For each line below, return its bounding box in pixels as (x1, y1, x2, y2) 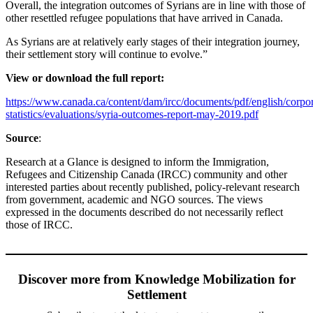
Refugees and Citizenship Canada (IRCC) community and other (6, 168, 287, 180)
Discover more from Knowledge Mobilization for (17, 271, 296, 286)
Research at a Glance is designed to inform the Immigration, (6, 155, 269, 168)
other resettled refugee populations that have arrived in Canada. (6, 11, 283, 24)
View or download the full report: (6, 71, 164, 84)
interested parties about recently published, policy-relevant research (6, 180, 300, 193)
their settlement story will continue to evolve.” (6, 48, 208, 60)
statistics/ (6, 108, 45, 120)
